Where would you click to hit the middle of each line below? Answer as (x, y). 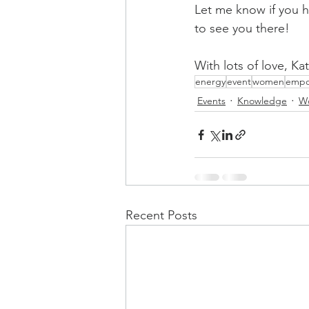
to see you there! (242, 28)
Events (211, 100)
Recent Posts (161, 215)
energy (210, 81)
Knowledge (262, 100)
